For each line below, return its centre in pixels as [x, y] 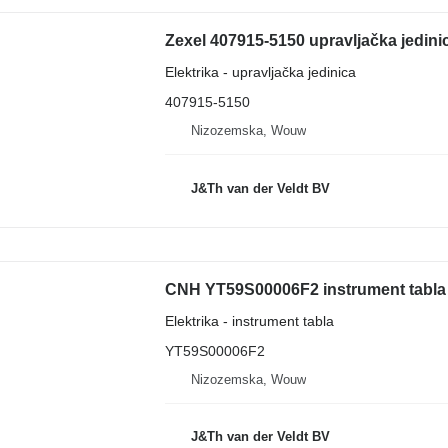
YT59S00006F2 [214, 350]
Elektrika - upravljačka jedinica [260, 72]
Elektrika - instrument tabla [249, 320]
